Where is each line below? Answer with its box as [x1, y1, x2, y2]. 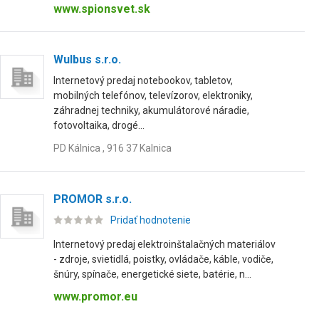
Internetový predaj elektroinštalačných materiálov [53, 239, 276, 250]
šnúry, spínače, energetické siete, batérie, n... [53, 268, 251, 280]
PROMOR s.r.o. [53, 192, 132, 206]
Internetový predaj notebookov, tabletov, [53, 75, 233, 86]
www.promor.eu [53, 290, 137, 303]
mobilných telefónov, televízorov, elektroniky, [53, 90, 253, 101]
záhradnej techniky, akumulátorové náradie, [53, 105, 249, 116]
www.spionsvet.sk [53, 2, 150, 16]
